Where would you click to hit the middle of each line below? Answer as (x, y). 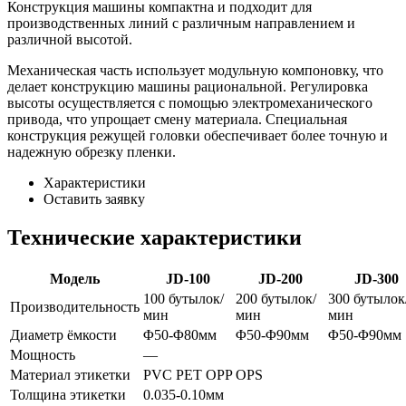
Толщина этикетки (68, 394)
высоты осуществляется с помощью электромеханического (190, 102)
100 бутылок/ (184, 298)
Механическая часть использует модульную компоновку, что (195, 70)
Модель (75, 278)
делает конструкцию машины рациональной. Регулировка (188, 86)
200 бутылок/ (276, 298)
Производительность (75, 306)
